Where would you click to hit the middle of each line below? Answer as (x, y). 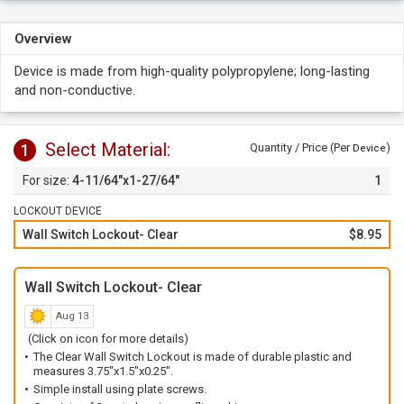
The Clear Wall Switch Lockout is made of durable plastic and (193, 357)
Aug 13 (72, 316)
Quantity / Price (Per (301, 147)
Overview (43, 39)
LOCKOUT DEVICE (58, 211)
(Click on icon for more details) (108, 339)
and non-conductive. (75, 90)
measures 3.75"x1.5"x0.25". (103, 371)
